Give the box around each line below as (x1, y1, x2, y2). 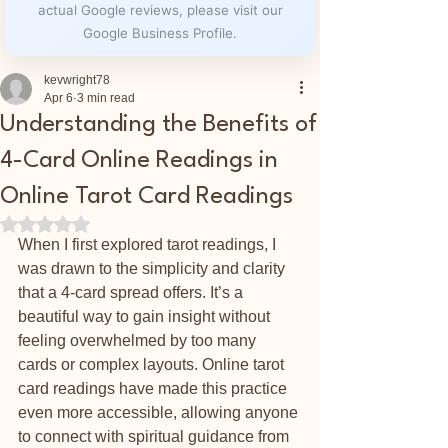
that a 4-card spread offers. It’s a (18, 284, 247, 301)
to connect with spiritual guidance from (18, 428, 293, 445)
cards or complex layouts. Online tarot (18, 356, 288, 373)
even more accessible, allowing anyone (18, 404, 302, 421)
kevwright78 (44, 73, 110, 87)
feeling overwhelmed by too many (18, 332, 260, 349)
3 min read (77, 91, 135, 105)
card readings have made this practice (18, 380, 291, 397)
